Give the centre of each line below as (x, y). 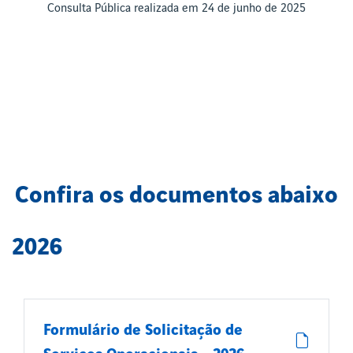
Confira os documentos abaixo (176, 195)
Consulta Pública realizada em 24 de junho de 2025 (176, 8)
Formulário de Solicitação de (143, 330)
